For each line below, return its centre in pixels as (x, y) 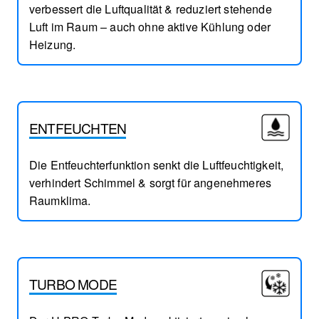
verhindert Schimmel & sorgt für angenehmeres (151, 183)
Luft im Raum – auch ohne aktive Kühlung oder (150, 27)
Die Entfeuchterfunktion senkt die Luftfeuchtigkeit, (157, 165)
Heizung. (53, 45)
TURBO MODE (73, 284)
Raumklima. (60, 201)
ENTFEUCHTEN (78, 128)
